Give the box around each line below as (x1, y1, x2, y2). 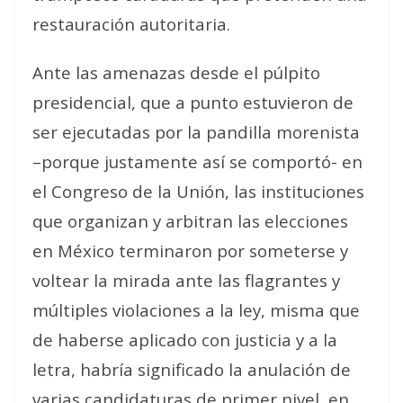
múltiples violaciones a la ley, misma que (32, 299, 360, 321)
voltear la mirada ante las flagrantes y (32, 269, 340, 291)
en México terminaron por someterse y (32, 239, 348, 262)
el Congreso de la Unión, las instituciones (32, 180, 364, 202)
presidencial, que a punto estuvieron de (32, 91, 354, 113)
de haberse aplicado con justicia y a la (32, 328, 337, 351)
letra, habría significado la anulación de (32, 358, 351, 381)
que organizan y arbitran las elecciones (32, 210, 348, 232)
